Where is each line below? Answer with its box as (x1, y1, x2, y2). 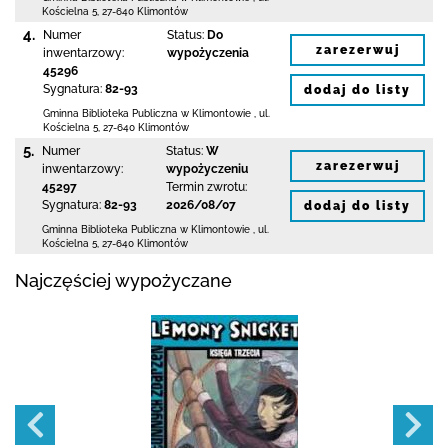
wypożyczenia (166, 46, 249, 60)
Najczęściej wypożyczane (15, 270, 232, 291)
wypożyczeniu (166, 162, 248, 176)
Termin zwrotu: (166, 180, 247, 194)
